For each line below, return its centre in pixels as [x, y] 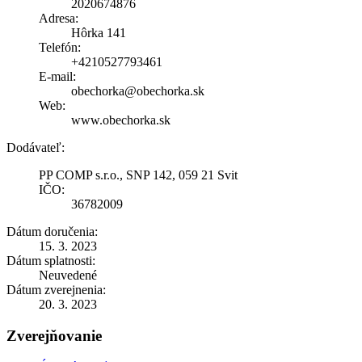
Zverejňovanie [54, 335]
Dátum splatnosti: [51, 260]
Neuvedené [68, 275]
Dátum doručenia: [52, 231]
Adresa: [59, 18]
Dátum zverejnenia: [56, 289]
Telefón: [60, 47]
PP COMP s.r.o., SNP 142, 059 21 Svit [138, 175]
